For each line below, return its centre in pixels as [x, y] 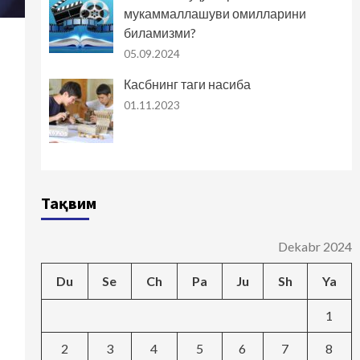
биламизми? [160, 33]
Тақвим [68, 203]
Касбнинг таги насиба [187, 84]
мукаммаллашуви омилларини [215, 14]
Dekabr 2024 [315, 247]
